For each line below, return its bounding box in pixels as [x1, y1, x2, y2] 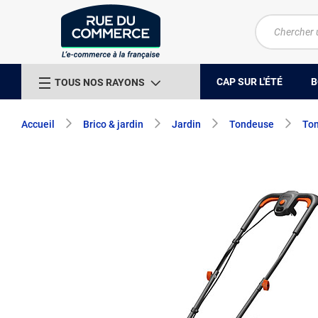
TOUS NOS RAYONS [55, 76, 145, 88]
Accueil [21, 119, 55, 130]
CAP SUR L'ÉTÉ [216, 75, 283, 87]
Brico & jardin [83, 119, 143, 130]
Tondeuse [229, 119, 274, 130]
